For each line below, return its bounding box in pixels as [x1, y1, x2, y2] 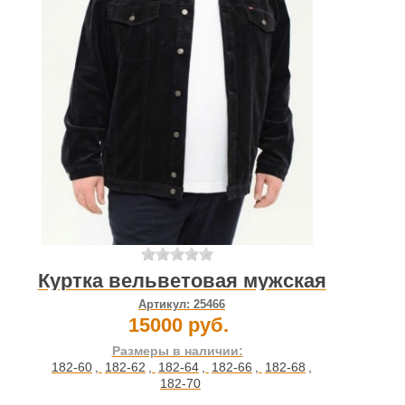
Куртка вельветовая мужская [37, 269, 326, 293]
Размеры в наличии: [111, 344, 243, 359]
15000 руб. [127, 314, 229, 337]
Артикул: [138, 297, 193, 312]
